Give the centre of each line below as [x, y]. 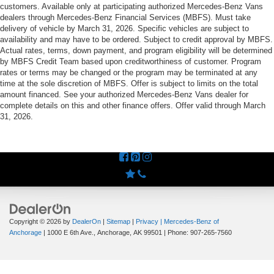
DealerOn [87, 222]
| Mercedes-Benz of [189, 222]
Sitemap [118, 222]
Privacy [147, 222]
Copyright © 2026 [36, 222]
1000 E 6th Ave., [70, 233]
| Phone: [176, 233]
